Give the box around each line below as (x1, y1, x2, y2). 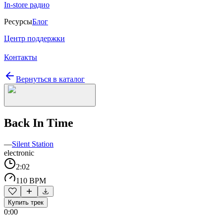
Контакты (4, 53, 37, 61)
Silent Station (12, 139, 54, 148)
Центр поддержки (4, 34, 65, 43)
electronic (4, 148, 34, 157)
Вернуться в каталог (16, 75, 85, 83)
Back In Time (4, 116, 73, 129)
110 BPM (16, 176, 46, 185)
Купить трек (8, 198, 44, 206)
